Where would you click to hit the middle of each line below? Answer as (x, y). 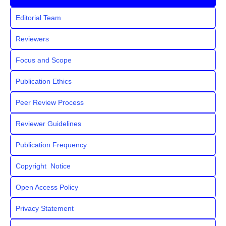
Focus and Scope (43, 60)
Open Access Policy (47, 187)
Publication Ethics (43, 81)
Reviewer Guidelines (48, 123)
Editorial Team (38, 17)
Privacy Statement (44, 208)
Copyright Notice (43, 166)
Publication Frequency (51, 145)
